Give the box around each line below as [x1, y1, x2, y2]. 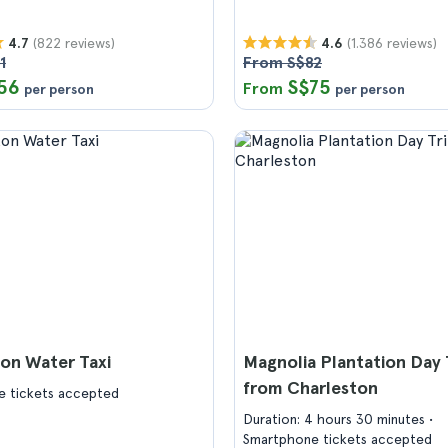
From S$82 [243, 53, 322, 72]
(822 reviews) [33, 34, 115, 51]
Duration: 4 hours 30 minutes [243, 411, 429, 427]
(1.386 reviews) [347, 34, 437, 51]
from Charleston [243, 377, 378, 398]
